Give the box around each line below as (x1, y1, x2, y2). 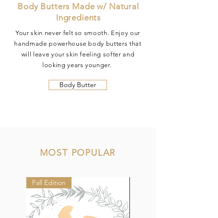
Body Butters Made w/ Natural (18, 1, 139, 11)
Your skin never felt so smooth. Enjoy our (16, 29, 140, 36)
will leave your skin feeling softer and (21, 51, 135, 58)
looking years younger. (42, 61, 113, 69)
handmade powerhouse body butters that (14, 40, 142, 47)
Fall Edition (32, 178, 66, 187)
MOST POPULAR (39, 147, 116, 158)
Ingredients (55, 13, 101, 22)
